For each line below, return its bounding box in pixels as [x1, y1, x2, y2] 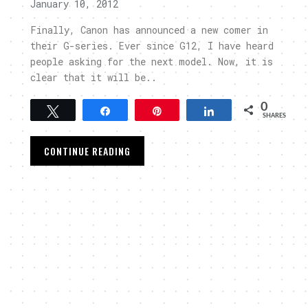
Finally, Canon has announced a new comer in [30, 23, 268, 36]
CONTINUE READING [44, 144, 131, 158]
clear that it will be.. [30, 71, 157, 84]
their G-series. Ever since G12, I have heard [30, 39, 274, 52]
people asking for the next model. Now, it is [30, 55, 273, 68]
